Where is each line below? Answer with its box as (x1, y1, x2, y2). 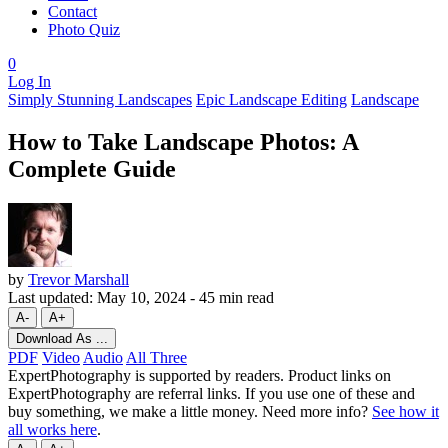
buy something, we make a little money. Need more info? (8, 402, 372, 420)
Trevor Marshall (28, 270, 129, 288)
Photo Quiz (48, 21, 120, 38)
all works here (8, 420, 97, 438)
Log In (8, 73, 51, 90)
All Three (126, 348, 187, 366)
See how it (372, 402, 439, 420)
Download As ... (16, 330, 108, 346)
